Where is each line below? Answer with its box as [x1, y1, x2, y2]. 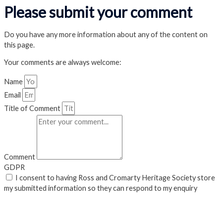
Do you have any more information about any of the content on [4, 30, 208, 39]
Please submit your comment [4, 3, 192, 21]
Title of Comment [4, 104, 62, 112]
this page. [4, 40, 35, 49]
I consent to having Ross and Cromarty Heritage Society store [15, 173, 215, 182]
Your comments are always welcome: [4, 58, 121, 67]
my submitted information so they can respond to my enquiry [4, 183, 197, 192]
